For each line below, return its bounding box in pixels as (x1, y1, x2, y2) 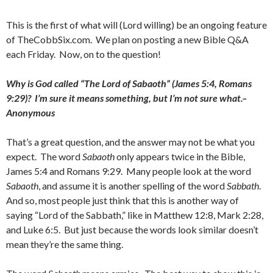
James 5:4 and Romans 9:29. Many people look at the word (6, 165, 251, 177)
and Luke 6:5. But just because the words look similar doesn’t (6, 224, 258, 235)
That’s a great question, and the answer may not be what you (6, 136, 255, 147)
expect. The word (6, 151, 82, 162)
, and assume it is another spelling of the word (38, 180, 227, 191)
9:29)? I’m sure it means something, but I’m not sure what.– (6, 92, 247, 104)
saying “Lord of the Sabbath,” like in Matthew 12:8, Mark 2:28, (6, 209, 263, 221)
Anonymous (6, 107, 55, 118)
